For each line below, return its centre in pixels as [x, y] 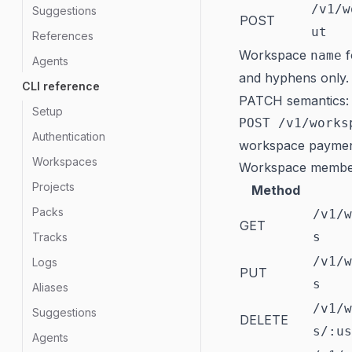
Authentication [69, 136]
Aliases [50, 287]
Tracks [50, 237]
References [63, 36]
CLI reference [61, 86]
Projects [53, 187]
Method [275, 190]
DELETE [264, 320]
